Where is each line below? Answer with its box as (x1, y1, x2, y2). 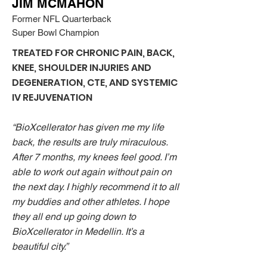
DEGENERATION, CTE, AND (12, 76, 131, 89)
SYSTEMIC (131, 76, 178, 89)
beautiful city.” (12, 241, 68, 252)
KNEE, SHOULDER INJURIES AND (12, 61, 151, 74)
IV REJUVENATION (12, 91, 92, 104)
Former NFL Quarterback (12, 14, 111, 24)
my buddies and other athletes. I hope (12, 196, 169, 207)
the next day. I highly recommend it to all (12, 181, 179, 193)
